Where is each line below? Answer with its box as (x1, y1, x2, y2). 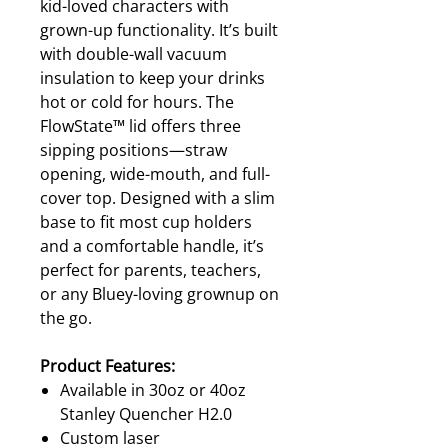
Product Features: (40, 355, 175, 377)
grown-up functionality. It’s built (40, 19, 278, 41)
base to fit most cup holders (40, 211, 252, 233)
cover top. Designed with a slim (40, 187, 275, 209)
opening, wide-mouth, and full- (40, 163, 270, 185)
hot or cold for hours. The (40, 91, 234, 113)
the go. (40, 307, 92, 329)
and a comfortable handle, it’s (40, 235, 264, 257)
